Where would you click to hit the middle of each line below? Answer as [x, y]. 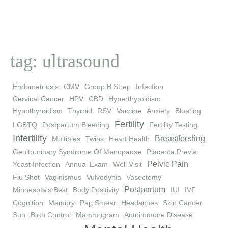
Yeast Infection [36, 165]
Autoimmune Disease [159, 215]
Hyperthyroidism [135, 99]
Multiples [66, 139]
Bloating [188, 111]
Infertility [30, 139]
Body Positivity [96, 190]
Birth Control [51, 215]
